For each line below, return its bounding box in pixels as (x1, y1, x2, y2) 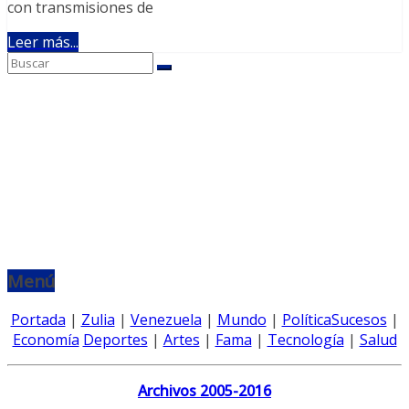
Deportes (82, 330, 148, 351)
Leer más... (7, 31, 79, 52)
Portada (10, 309, 66, 330)
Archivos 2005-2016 (138, 381, 271, 402)
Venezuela (130, 309, 202, 330)
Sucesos (330, 309, 387, 330)
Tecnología (267, 330, 344, 351)
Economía (12, 330, 79, 351)
